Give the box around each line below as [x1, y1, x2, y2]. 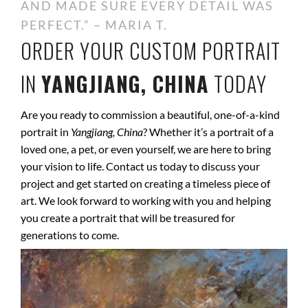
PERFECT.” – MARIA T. [21, 17, 168, 32]
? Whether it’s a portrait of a [143, 125, 274, 138]
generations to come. [21, 228, 119, 241]
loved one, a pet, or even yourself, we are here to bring [21, 142, 271, 155]
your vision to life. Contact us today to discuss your [21, 159, 260, 173]
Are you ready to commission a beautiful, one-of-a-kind [21, 108, 280, 121]
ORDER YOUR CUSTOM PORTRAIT [21, 35, 280, 66]
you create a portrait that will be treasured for [21, 211, 235, 224]
